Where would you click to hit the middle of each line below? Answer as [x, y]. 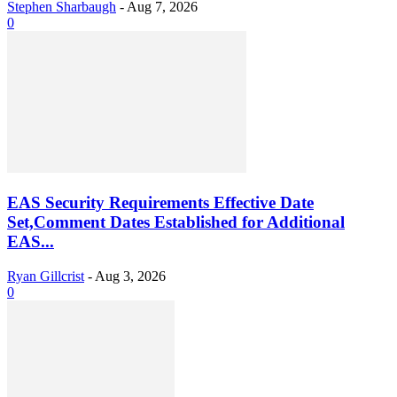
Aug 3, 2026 [130, 276]
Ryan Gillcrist [46, 276]
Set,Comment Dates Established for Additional [176, 222]
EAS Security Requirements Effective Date [160, 203]
